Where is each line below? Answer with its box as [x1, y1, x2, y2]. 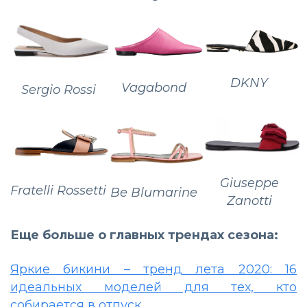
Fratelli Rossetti [10, 182, 106, 198]
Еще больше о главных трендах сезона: [10, 228, 278, 243]
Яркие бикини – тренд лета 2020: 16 [10, 262, 297, 278]
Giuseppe [219, 175, 279, 191]
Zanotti [226, 193, 272, 208]
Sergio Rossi [21, 82, 96, 98]
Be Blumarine [110, 185, 197, 201]
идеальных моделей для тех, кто [10, 280, 297, 295]
